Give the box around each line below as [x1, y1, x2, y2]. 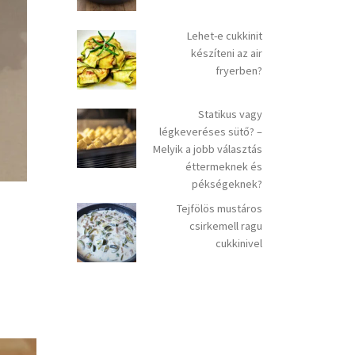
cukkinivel [216, 235, 262, 250]
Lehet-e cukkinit [187, 29, 262, 44]
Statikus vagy [198, 106, 262, 121]
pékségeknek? [192, 176, 262, 191]
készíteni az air [191, 46, 262, 61]
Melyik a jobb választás [153, 141, 262, 156]
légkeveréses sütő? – [159, 124, 262, 139]
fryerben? [216, 63, 262, 78]
